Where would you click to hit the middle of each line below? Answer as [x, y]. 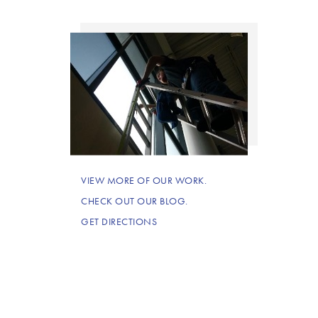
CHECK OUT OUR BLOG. [135, 201]
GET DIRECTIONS [119, 222]
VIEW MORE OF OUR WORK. [144, 181]
